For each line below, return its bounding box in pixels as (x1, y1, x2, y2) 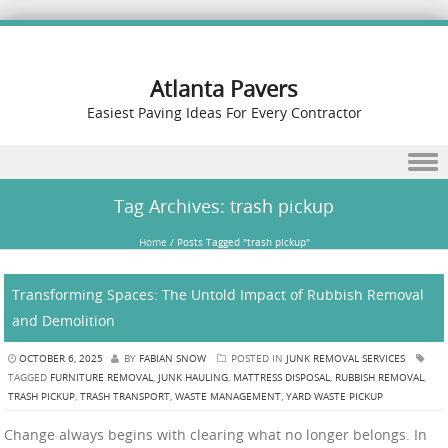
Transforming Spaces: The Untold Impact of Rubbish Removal (12, 285, 424, 304)
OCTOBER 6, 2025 (19, 351, 103, 365)
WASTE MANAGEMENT (175, 389, 281, 403)
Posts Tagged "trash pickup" (177, 236, 311, 249)
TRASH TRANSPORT (80, 389, 170, 403)
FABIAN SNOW (139, 351, 206, 365)
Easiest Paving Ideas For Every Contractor (86, 103, 362, 122)
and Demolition (12, 311, 115, 330)
